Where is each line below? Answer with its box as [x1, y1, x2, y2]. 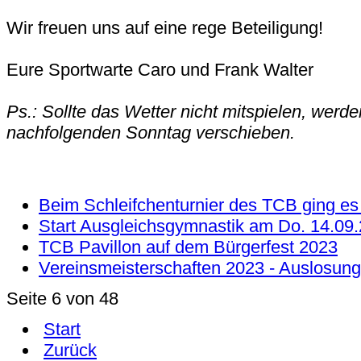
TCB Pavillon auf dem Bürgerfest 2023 [39, 236, 338, 257]
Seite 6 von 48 [6, 288, 118, 309]
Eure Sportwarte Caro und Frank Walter [6, 59, 313, 80]
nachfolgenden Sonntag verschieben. [6, 122, 295, 143]
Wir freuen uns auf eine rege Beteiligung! [6, 17, 328, 38]
